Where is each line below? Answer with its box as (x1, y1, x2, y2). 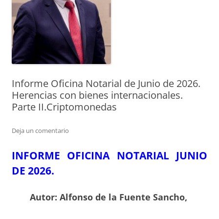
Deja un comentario (12, 126, 69, 135)
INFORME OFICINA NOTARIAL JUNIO (12, 149, 207, 163)
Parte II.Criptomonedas (12, 100, 117, 114)
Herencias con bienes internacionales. (12, 88, 183, 102)
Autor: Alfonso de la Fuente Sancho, (29, 191, 190, 203)
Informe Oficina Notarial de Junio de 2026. (12, 77, 200, 90)
